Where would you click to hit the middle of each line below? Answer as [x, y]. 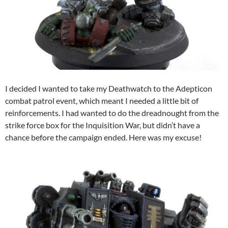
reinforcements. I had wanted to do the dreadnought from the [112, 113]
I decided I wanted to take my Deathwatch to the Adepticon [109, 89]
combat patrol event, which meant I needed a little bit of [102, 101]
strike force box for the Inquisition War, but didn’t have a [103, 125]
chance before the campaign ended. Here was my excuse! [103, 137]
